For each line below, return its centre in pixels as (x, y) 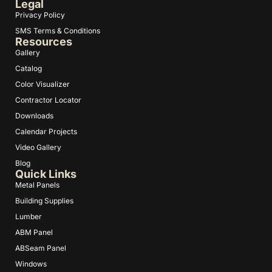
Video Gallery (38, 148)
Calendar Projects (46, 132)
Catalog (29, 69)
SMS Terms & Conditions (58, 31)
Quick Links (46, 174)
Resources (44, 42)
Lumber (29, 217)
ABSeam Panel (41, 248)
